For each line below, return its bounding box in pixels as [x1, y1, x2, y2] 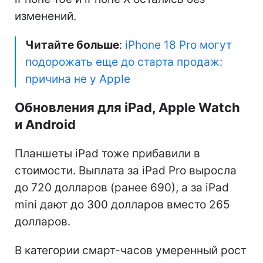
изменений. [15, 9, 76, 23]
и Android [15, 116, 76, 132]
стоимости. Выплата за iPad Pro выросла [15, 163, 237, 177]
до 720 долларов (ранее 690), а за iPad [15, 180, 229, 194]
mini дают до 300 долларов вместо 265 [15, 197, 230, 211]
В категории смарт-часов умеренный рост [15, 243, 247, 257]
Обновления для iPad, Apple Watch [15, 99, 240, 115]
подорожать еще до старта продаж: [25, 55, 222, 69]
